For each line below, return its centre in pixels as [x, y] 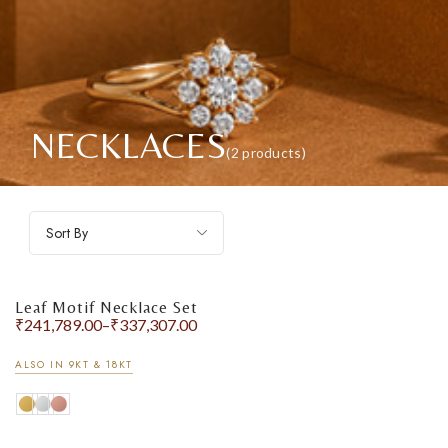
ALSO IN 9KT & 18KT [74, 365]
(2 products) [266, 152]
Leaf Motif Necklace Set [107, 307]
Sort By [67, 233]
